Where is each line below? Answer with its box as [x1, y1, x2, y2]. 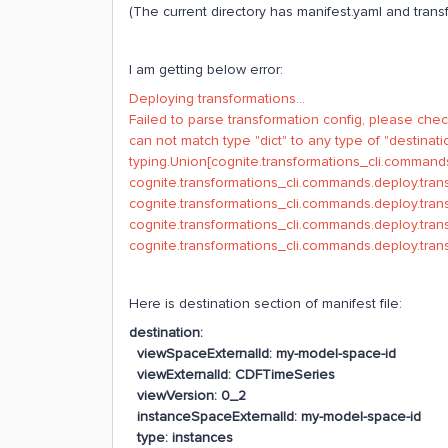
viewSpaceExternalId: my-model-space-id [129, 345, 396, 362]
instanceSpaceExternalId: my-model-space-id [129, 408, 421, 425]
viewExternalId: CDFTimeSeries [129, 366, 335, 383]
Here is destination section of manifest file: [129, 295, 402, 312]
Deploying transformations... [129, 90, 305, 107]
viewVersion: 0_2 [129, 387, 246, 404]
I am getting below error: [129, 61, 283, 78]
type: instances [129, 429, 233, 446]
